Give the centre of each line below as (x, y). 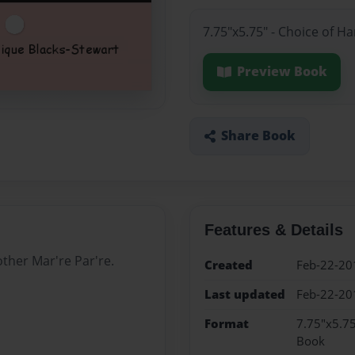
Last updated (244, 294)
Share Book (258, 136)
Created (228, 265)
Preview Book (282, 72)
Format (226, 324)
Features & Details (273, 229)
